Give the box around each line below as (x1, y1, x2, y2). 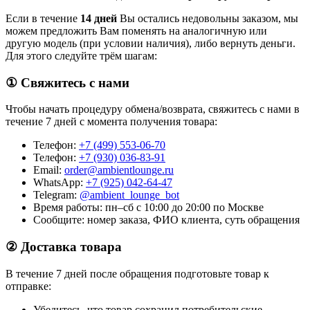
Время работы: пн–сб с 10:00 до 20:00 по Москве (33, 201, 264, 214)
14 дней (80, 12, 117, 24)
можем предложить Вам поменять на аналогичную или (6, 24, 267, 37)
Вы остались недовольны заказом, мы (117, 12, 298, 24)
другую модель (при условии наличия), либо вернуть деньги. (6, 37, 295, 49)
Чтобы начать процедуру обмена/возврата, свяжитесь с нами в (6, 103, 300, 116)
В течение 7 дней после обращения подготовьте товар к (6, 267, 269, 280)
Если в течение (6, 12, 80, 24)
